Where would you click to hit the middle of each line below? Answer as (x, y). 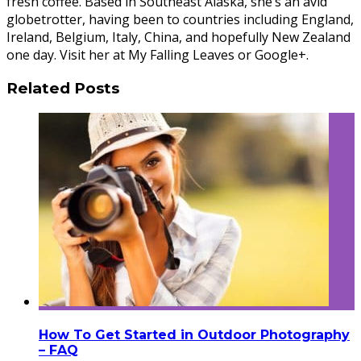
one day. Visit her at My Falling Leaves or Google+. (158, 55)
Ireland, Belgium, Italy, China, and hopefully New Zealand (178, 37)
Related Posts (63, 88)
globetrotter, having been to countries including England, (180, 20)
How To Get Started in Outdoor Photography (194, 334)
